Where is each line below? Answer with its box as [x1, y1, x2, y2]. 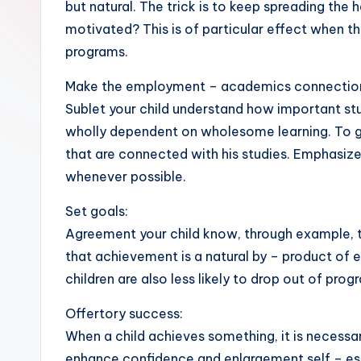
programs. [65, 44, 128, 60]
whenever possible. [65, 168, 186, 185]
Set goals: [65, 203, 128, 219]
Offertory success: [65, 305, 183, 322]
